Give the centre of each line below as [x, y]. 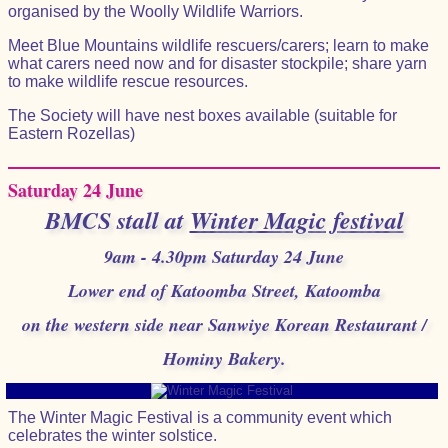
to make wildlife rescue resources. [128, 81]
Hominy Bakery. [224, 358]
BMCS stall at [117, 220]
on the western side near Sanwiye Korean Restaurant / [224, 324]
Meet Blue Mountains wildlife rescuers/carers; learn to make [218, 45]
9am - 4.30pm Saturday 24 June [224, 256]
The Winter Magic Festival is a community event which [200, 417]
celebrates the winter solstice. [112, 435]
